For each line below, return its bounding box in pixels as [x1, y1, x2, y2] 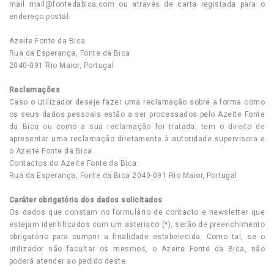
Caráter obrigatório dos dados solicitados [9, 196, 163, 204]
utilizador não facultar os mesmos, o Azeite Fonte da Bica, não [9, 245, 265, 253]
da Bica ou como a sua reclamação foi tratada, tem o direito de [9, 122, 265, 131]
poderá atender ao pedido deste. [9, 257, 128, 265]
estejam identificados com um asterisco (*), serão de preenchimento [9, 220, 265, 229]
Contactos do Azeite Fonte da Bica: [9, 159, 139, 168]
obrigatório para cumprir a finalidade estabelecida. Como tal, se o [9, 232, 265, 241]
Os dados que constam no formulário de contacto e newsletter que [9, 208, 265, 217]
